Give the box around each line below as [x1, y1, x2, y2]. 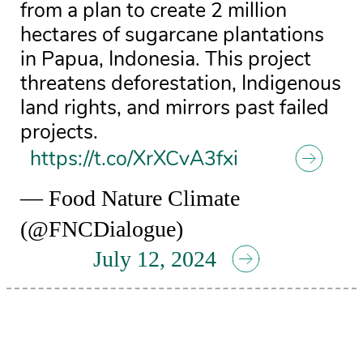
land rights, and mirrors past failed [20, 94, 330, 122]
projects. [20, 118, 99, 146]
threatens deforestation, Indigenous [20, 70, 342, 97]
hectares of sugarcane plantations [20, 21, 325, 49]
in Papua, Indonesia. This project [20, 45, 312, 73]
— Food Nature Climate [20, 186, 241, 211]
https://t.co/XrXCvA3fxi [30, 145, 239, 173]
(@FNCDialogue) [20, 216, 184, 241]
